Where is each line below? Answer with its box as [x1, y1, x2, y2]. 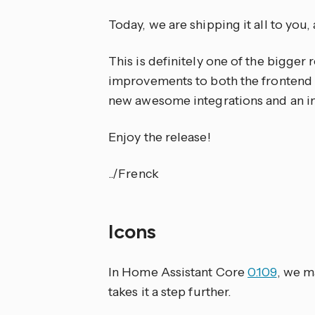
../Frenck [108, 166, 159, 181]
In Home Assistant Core [108, 264, 248, 280]
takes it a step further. [108, 284, 231, 300]
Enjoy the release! [108, 129, 211, 145]
